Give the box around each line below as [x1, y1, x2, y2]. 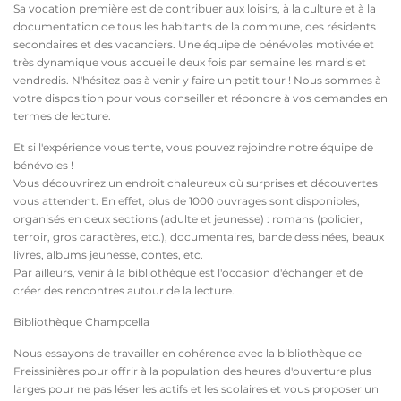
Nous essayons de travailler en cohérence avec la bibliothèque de [13, 346, 362, 360]
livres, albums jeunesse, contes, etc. [13, 248, 203, 261]
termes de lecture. [13, 109, 111, 123]
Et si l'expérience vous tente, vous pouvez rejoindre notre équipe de [13, 141, 373, 154]
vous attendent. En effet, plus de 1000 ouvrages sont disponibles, [13, 194, 360, 208]
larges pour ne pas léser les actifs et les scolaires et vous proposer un [13, 382, 379, 396]
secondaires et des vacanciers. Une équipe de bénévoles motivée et [13, 38, 374, 51]
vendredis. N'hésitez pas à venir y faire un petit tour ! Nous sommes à [13, 73, 381, 87]
